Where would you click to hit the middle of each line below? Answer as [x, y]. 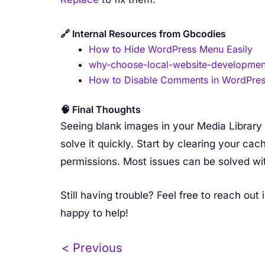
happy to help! [94, 213]
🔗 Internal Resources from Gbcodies [143, 33]
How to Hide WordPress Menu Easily [171, 49]
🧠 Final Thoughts [101, 109]
